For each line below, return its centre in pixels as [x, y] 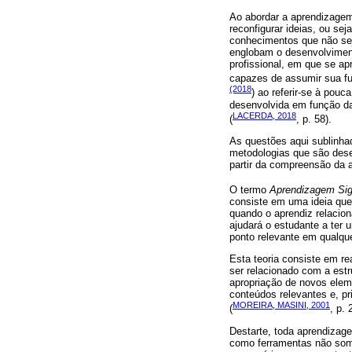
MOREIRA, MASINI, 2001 [281, 305]
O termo [249, 190]
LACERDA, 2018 [264, 115]
